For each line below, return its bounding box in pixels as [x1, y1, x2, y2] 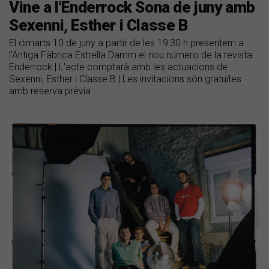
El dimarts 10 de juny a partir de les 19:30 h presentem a [9, 37, 244, 49]
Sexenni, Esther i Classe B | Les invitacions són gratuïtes [9, 73, 241, 85]
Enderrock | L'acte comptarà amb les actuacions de [9, 61, 228, 73]
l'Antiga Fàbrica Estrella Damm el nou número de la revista [9, 49, 252, 61]
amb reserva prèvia [9, 85, 91, 97]
